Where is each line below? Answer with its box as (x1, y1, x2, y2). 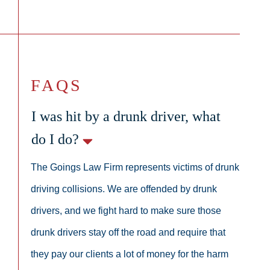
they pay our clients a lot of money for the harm (31, 248, 228, 259)
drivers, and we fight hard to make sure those (31, 205, 221, 216)
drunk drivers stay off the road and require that (31, 227, 225, 237)
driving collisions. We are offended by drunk (31, 183, 217, 194)
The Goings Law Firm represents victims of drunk (31, 162, 239, 172)
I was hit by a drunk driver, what (31, 108, 221, 125)
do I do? (31, 131, 83, 148)
